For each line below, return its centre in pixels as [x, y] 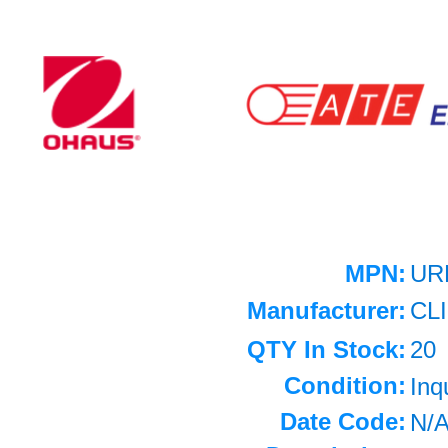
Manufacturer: [326, 310]
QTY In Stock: [326, 349]
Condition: [345, 385]
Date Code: [343, 421]
